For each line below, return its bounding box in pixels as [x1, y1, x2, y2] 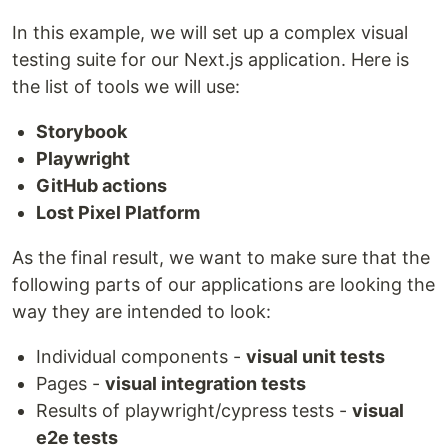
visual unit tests [246, 346, 385, 368]
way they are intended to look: [12, 301, 271, 323]
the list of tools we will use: [12, 76, 240, 98]
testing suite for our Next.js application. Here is [12, 49, 409, 71]
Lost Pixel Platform [36, 202, 200, 224]
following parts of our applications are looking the [12, 274, 435, 296]
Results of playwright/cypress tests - [36, 400, 352, 422]
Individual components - [36, 346, 246, 368]
